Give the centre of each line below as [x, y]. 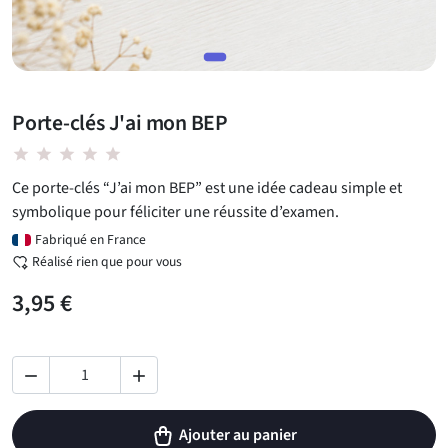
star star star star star [67, 154]
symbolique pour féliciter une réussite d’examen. [175, 212]
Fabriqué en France [91, 239]
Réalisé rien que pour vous [107, 261]
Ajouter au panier [238, 435]
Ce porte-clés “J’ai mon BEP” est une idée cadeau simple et [207, 188]
